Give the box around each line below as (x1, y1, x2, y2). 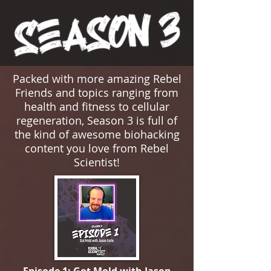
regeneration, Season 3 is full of (16, 113, 177, 128)
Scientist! (74, 155, 120, 169)
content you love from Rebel (25, 141, 169, 155)
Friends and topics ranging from (15, 85, 178, 100)
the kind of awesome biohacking (14, 127, 180, 142)
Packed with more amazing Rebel (12, 71, 181, 86)
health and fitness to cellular (24, 99, 169, 114)
